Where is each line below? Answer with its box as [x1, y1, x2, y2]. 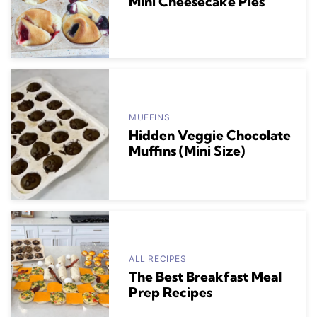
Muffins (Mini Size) [129, 142, 245, 160]
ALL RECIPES [129, 253, 187, 265]
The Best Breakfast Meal [129, 268, 282, 286]
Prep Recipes [129, 284, 212, 301]
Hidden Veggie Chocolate [129, 127, 291, 144]
